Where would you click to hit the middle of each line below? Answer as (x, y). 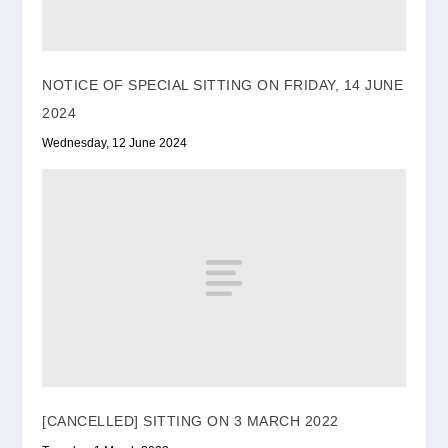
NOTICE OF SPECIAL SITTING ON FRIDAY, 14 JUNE (223, 85)
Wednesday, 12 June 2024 (115, 143)
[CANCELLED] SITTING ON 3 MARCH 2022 (190, 421)
